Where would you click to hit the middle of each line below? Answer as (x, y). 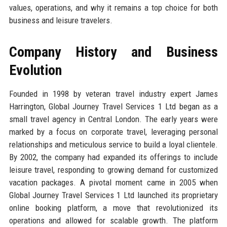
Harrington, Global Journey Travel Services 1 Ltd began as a (113, 106)
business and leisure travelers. (61, 20)
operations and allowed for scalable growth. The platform (113, 220)
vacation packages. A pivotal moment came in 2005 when (113, 182)
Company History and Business (113, 52)
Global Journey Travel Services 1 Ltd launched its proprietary (113, 195)
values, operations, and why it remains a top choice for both (113, 7)
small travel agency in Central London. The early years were (113, 119)
